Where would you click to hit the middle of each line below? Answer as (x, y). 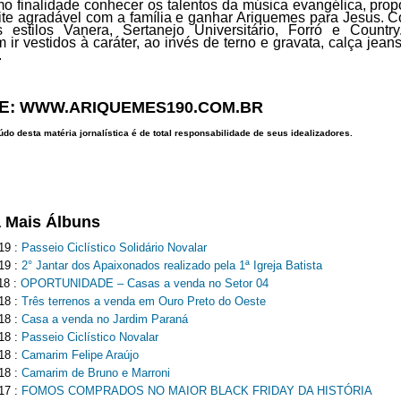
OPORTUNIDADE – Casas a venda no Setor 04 (144, 283)
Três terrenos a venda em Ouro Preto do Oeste (143, 301)
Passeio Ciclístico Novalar (90, 337)
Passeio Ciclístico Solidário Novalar (114, 247)
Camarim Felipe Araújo (80, 355)
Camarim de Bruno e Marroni (95, 373)
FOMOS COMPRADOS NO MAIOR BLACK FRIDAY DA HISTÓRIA (196, 391)
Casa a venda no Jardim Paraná (104, 319)
